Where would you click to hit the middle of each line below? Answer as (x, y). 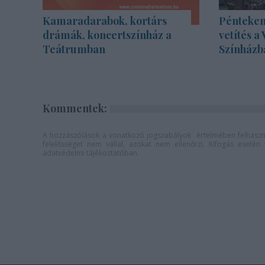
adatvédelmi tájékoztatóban (90, 153)
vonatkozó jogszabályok (150, 135)
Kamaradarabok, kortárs (105, 21)
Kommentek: (75, 108)
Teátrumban (74, 49)
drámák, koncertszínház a (107, 35)
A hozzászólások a (76, 135)
